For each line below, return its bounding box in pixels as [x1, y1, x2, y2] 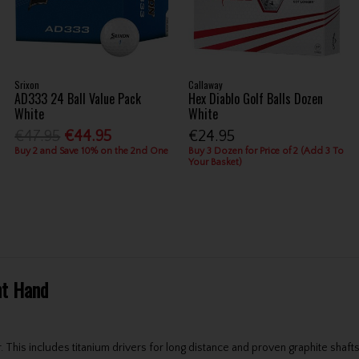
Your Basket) [188, 157, 243, 168]
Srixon [14, 77, 40, 91]
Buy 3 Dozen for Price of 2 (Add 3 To [188, 146, 345, 157]
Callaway [188, 77, 224, 91]
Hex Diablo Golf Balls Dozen [188, 88, 324, 108]
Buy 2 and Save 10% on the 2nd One [14, 146, 169, 157]
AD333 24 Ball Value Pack [14, 88, 142, 108]
